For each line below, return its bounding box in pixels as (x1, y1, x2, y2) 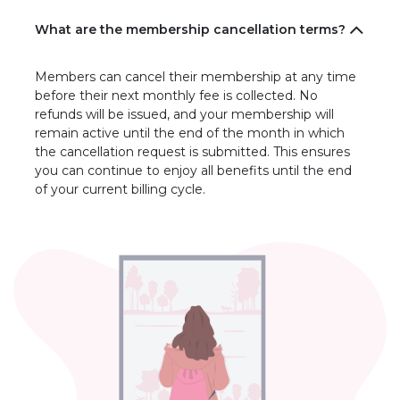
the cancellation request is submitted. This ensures (35, 144, 350, 161)
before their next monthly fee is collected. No (35, 87, 318, 104)
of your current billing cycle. (35, 181, 205, 198)
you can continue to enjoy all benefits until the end (35, 162, 352, 179)
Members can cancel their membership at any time (35, 69, 356, 86)
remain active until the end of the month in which (35, 125, 345, 142)
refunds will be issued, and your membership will (35, 106, 334, 123)
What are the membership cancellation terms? (35, 21, 346, 38)
